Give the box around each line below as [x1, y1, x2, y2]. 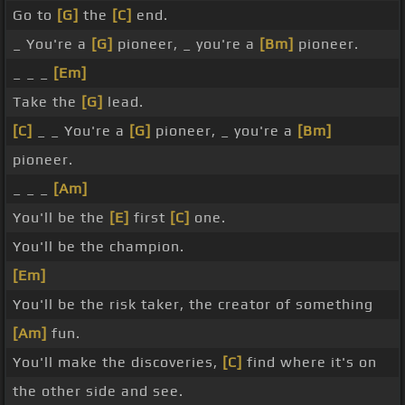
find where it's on [242, 353, 377, 372]
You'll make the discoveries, [13, 353, 222, 372]
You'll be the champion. [13, 238, 184, 256]
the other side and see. [13, 382, 184, 400]
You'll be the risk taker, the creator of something [13, 296, 373, 314]
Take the [13, 93, 81, 111]
